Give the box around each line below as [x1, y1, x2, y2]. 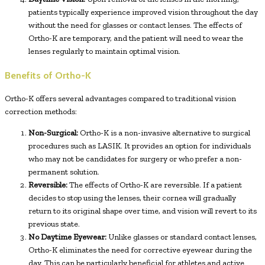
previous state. [28, 219, 80, 230]
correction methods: [5, 106, 77, 117]
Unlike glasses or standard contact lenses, [106, 232, 257, 243]
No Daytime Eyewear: [28, 232, 106, 243]
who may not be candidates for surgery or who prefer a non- [28, 154, 242, 164]
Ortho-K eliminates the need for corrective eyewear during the [28, 245, 252, 256]
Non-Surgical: [28, 128, 78, 138]
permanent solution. [28, 167, 99, 177]
